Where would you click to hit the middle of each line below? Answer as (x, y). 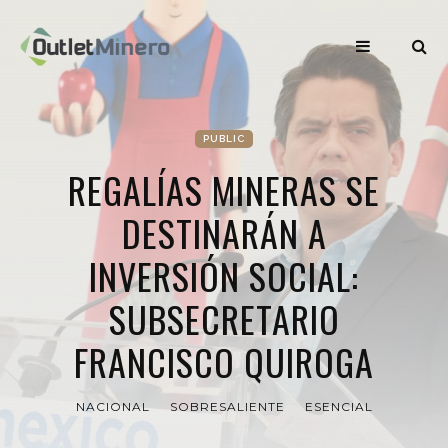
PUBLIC (224, 138)
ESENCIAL (338, 406)
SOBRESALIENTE (227, 406)
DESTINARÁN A (224, 232)
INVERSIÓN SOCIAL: (224, 275)
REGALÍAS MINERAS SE (224, 189)
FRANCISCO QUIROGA (224, 361)
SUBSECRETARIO (224, 318)
